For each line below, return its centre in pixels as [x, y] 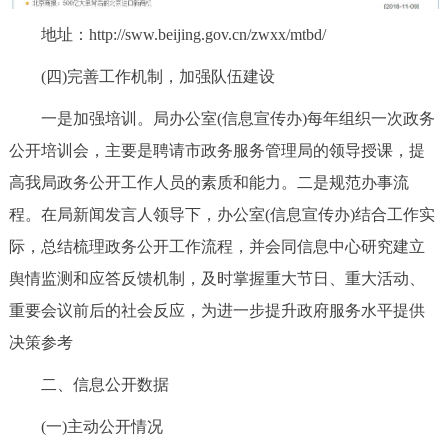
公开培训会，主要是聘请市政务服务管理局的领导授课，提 [216, 150]
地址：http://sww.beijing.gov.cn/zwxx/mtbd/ [167, 34]
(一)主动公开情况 [85, 426]
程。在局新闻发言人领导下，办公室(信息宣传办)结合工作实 [221, 214]
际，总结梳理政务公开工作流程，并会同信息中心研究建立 [216, 246]
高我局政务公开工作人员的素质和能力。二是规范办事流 [208, 182]
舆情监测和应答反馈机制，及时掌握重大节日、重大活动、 [216, 278]
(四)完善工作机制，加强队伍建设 [141, 76]
